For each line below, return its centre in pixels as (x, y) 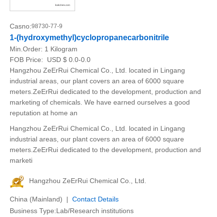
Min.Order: (27, 49)
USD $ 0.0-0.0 (68, 60)
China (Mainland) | (41, 199)
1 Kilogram (61, 49)
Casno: (21, 26)
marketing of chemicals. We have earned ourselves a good (100, 102)
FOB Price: (27, 60)
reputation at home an (44, 113)
